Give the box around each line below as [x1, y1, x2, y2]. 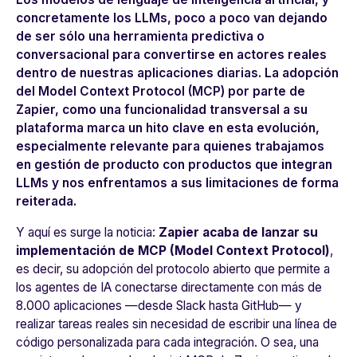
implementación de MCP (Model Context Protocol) [16, 243, 330, 259]
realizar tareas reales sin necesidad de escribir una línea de [16, 316, 337, 332]
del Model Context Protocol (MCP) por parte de [16, 84, 305, 100]
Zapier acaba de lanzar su [159, 225, 318, 241]
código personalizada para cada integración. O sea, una [16, 335, 319, 351]
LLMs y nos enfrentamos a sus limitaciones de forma [16, 175, 339, 191]
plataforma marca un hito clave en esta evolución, [16, 120, 320, 136]
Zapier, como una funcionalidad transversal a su [16, 102, 308, 118]
